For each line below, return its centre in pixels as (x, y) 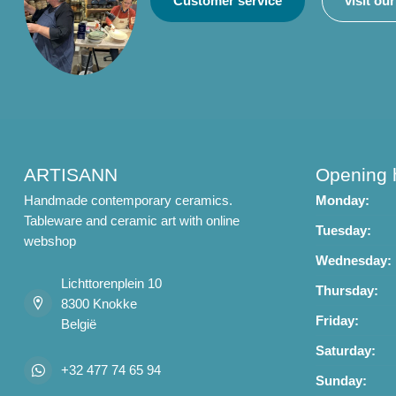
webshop (50, 240)
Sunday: (341, 380)
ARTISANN (71, 174)
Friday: (337, 320)
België (79, 324)
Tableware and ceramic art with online (132, 220)
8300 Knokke (99, 303)
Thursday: (347, 290)
